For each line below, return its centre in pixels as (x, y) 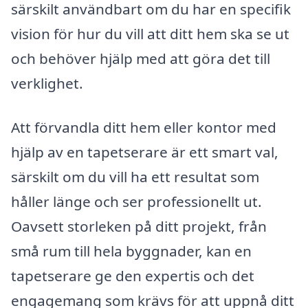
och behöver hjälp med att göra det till (141, 58)
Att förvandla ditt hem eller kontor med (144, 127)
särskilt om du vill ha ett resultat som (135, 176)
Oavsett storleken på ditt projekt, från (139, 226)
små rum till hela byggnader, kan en (131, 251)
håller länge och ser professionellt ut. (136, 201)
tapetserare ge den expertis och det (133, 275)
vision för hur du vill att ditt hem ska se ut (150, 33)
